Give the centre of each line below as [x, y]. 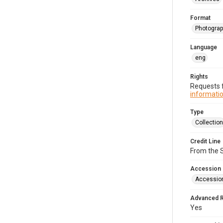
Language [204, 47]
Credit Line [205, 141]
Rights [199, 77]
